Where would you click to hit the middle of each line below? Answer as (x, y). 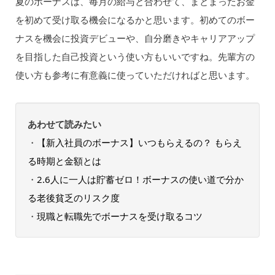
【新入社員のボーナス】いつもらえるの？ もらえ (139, 142)
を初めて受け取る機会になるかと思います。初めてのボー (135, 19)
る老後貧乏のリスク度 (73, 197)
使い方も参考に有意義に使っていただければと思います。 (135, 75)
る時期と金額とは (64, 161)
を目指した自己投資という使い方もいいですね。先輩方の (135, 56)
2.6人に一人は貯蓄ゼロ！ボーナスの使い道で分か (140, 179)
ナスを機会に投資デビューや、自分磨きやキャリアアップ (135, 38)
